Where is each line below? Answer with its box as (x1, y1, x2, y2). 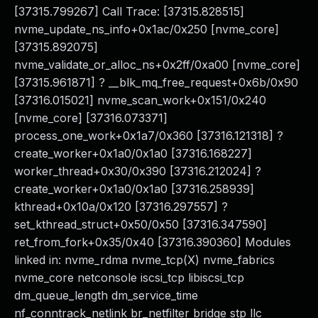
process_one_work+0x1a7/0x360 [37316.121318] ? (14, 128, 283, 143)
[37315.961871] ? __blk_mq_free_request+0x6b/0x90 (14, 75, 298, 89)
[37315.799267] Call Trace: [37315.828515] (14, 4, 244, 18)
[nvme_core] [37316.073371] (14, 111, 168, 125)
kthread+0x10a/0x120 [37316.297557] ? (14, 199, 228, 214)
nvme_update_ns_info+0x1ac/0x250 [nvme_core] (14, 22, 279, 36)
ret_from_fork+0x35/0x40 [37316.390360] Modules (14, 235, 291, 249)
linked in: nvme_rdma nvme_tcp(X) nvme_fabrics (14, 253, 275, 267)
